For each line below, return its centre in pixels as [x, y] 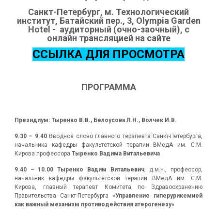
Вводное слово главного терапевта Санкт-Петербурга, [126, 136]
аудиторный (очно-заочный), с [124, 29]
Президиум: [32, 120]
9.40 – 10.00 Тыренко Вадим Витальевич [79, 170]
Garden [186, 21]
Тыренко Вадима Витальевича [116, 154]
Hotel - [43, 29]
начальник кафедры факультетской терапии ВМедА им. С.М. [108, 178]
